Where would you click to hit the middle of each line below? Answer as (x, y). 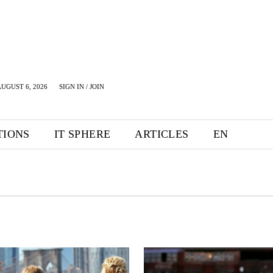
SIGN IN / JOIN (82, 87)
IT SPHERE (82, 134)
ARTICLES (162, 134)
